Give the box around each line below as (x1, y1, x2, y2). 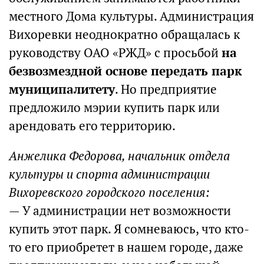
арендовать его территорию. (9, 118, 176, 134)
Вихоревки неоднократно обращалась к (9, 27, 240, 42)
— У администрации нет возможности (9, 203, 231, 219)
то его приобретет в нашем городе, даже (9, 239, 243, 255)
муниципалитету (9, 81, 115, 97)
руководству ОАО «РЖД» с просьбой (9, 45, 222, 61)
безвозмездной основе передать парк (9, 63, 242, 79)
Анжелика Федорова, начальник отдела (9, 148, 230, 164)
